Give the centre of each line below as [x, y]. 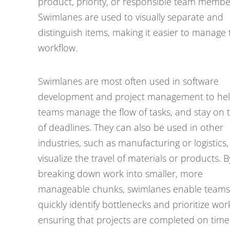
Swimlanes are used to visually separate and [131, 17]
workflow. [58, 48]
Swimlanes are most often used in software [128, 81]
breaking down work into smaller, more [120, 174]
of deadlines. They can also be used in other [131, 127]
